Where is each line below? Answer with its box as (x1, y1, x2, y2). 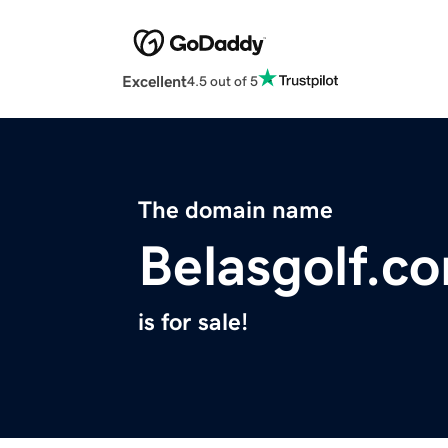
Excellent (122, 73, 187, 90)
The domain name (138, 198, 333, 223)
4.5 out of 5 (187, 73, 258, 88)
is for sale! (138, 310, 248, 335)
